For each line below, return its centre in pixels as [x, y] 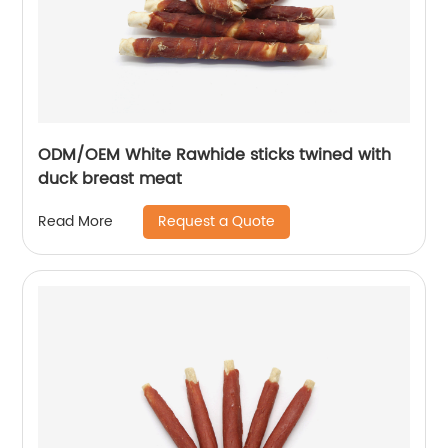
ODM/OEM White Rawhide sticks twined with [215, 154]
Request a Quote [217, 221]
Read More [76, 222]
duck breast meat [110, 178]
